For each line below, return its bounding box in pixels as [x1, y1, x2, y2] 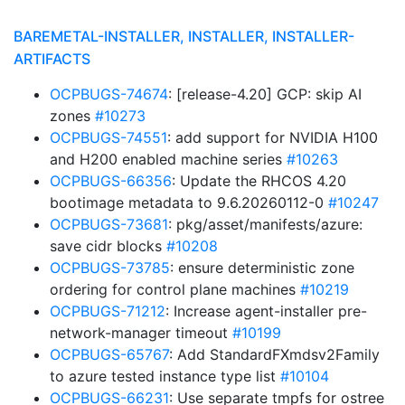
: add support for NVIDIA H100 [167, 128, 378, 146]
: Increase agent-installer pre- [165, 302, 367, 320]
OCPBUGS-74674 [50, 85, 168, 103]
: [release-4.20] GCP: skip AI [168, 85, 362, 103]
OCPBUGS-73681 [50, 215, 168, 233]
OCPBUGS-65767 [50, 345, 169, 363]
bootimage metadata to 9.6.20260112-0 [50, 193, 328, 212]
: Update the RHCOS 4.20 [172, 172, 346, 190]
